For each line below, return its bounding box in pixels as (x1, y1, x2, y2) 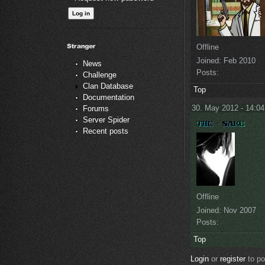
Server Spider (83, 115, 130, 125)
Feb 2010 (221, 56, 256, 65)
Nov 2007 (221, 206, 256, 215)
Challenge (83, 70, 117, 80)
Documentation (83, 93, 134, 102)
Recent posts (83, 127, 128, 136)
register (220, 254, 245, 264)
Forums (83, 104, 109, 114)
